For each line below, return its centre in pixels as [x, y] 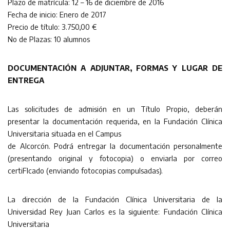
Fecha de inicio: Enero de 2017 [57, 14]
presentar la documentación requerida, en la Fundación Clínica [115, 121]
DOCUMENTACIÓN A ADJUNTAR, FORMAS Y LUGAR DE [115, 68]
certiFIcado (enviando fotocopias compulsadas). [85, 170]
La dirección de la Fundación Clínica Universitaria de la [115, 199]
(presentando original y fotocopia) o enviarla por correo [115, 158]
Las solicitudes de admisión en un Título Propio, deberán [115, 109]
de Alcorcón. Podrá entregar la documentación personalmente [115, 146]
